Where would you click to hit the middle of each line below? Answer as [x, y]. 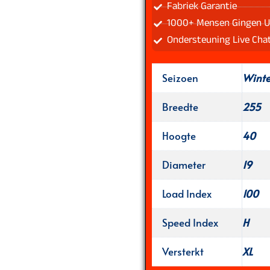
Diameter [184, 164]
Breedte [180, 106]
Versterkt [183, 251]
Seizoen [180, 77]
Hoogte [179, 135]
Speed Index [190, 222]
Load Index [187, 193]
